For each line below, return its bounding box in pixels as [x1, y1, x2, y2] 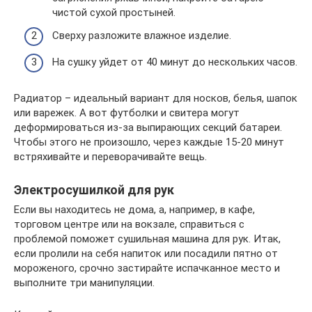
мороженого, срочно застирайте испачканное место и [14, 261, 280, 274]
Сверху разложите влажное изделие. [52, 29, 231, 42]
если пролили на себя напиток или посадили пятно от [14, 247, 278, 260]
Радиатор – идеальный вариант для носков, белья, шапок [14, 91, 297, 104]
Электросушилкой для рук [14, 182, 174, 197]
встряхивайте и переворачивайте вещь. [14, 150, 207, 163]
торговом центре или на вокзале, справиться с [14, 217, 244, 231]
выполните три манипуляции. [14, 276, 155, 289]
